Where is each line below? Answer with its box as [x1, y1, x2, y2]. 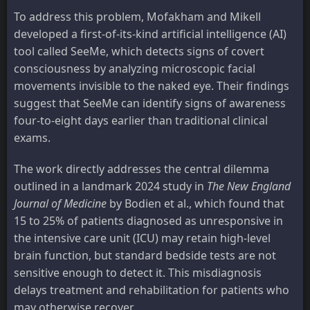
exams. [14, 130, 51, 146]
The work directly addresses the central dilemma [14, 161, 269, 177]
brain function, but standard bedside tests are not [14, 248, 276, 264]
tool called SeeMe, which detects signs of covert [14, 44, 264, 60]
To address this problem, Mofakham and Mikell [14, 9, 261, 25]
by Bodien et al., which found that [107, 196, 284, 212]
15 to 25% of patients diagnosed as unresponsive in [14, 213, 283, 229]
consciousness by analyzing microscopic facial [14, 61, 255, 77]
